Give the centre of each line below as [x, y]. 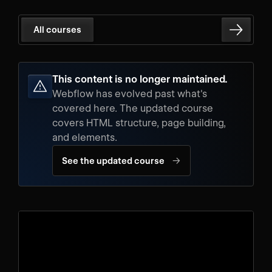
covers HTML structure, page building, [139, 123]
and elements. [85, 138]
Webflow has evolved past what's [130, 94]
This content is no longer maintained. [140, 79]
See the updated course [113, 161]
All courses [57, 30]
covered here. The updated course [133, 108]
